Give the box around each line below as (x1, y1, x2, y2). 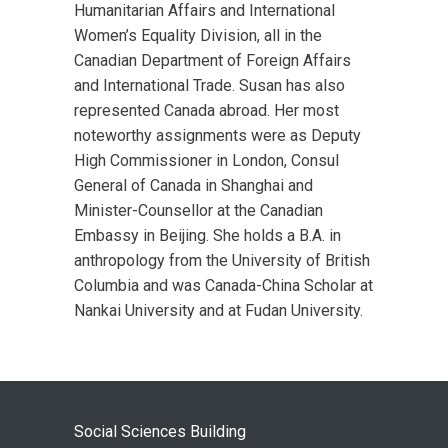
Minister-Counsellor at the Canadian (74, 201, 323, 220)
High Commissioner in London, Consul (74, 151, 339, 170)
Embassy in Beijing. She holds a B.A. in (74, 226, 341, 245)
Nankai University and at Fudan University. (74, 301, 363, 320)
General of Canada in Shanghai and (74, 176, 313, 195)
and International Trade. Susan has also (74, 76, 345, 95)
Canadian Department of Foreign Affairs (74, 51, 351, 70)
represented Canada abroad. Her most (74, 101, 339, 120)
